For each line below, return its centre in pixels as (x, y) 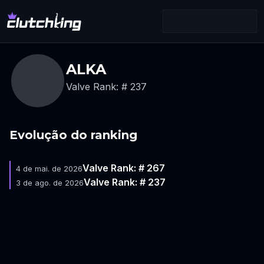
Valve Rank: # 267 (123, 168)
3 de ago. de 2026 (49, 183)
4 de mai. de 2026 (49, 169)
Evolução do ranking (73, 135)
